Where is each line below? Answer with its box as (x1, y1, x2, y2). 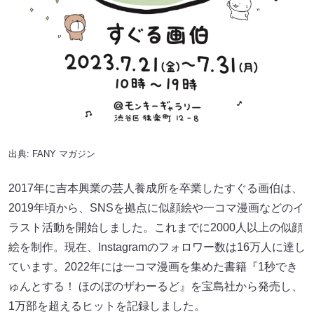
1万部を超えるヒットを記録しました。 (8, 300, 205, 312)
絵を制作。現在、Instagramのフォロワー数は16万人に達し (8, 241, 306, 253)
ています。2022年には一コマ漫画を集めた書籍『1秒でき (8, 261, 298, 273)
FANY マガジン (32, 149, 95, 159)
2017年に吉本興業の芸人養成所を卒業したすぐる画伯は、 (8, 182, 303, 194)
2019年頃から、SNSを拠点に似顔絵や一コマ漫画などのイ (8, 202, 304, 214)
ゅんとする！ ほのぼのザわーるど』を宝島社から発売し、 (8, 280, 303, 292)
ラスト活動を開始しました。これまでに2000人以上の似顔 (8, 221, 303, 233)
